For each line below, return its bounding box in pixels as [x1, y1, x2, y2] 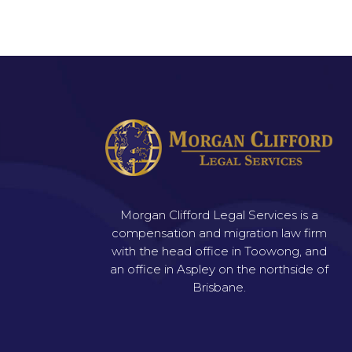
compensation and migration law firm [111, 225, 327, 241]
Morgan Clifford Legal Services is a [119, 207, 318, 223]
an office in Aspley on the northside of [109, 262, 328, 277]
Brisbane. [192, 280, 246, 295]
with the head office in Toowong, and [111, 244, 327, 259]
